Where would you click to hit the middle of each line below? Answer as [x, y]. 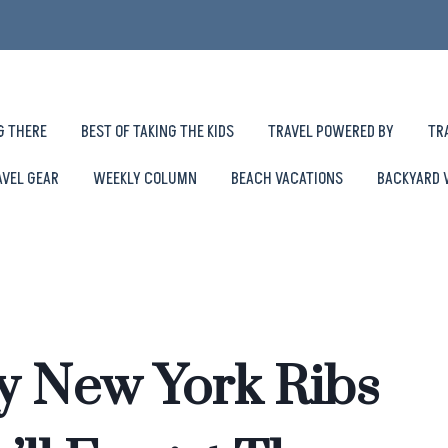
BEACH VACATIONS [287, 178]
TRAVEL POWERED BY [330, 131]
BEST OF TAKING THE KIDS [157, 131]
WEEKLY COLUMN [145, 178]
